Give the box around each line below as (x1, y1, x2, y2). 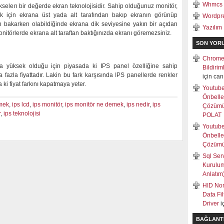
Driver (202, 200, 219, 207)
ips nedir (126, 101, 149, 108)
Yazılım (202, 24, 222, 31)
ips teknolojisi (3, 110, 40, 117)
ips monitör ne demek (65, 101, 123, 108)
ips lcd (12, 101, 29, 108)
